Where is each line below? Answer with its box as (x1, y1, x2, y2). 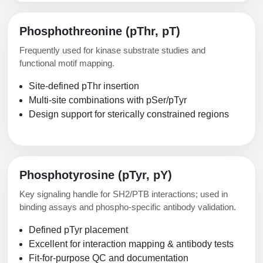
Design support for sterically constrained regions (29, 109, 229, 120)
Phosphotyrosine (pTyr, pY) (19, 168, 172, 182)
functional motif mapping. (19, 58, 114, 69)
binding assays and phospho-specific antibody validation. (19, 202, 236, 213)
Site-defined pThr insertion (29, 81, 139, 92)
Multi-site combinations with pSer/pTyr (29, 95, 187, 106)
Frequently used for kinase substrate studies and (19, 45, 205, 56)
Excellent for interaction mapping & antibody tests (29, 239, 234, 249)
